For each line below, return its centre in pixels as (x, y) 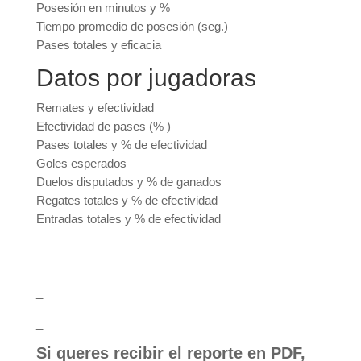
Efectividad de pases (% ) (103, 126)
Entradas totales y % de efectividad (128, 219)
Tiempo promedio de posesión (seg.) (132, 26)
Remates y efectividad (95, 108)
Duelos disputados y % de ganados (129, 182)
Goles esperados (81, 163)
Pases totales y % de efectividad (121, 145)
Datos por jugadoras (146, 78)
